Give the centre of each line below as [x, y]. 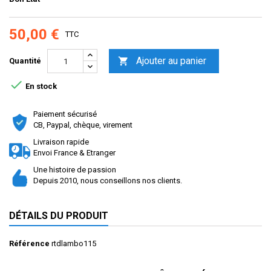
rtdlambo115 [74, 244]
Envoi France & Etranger [74, 153]
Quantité [25, 61]
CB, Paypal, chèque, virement [83, 125]
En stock [40, 86]
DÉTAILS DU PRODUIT [59, 216]
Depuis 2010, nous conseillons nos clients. [108, 181]
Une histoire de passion [75, 170]
